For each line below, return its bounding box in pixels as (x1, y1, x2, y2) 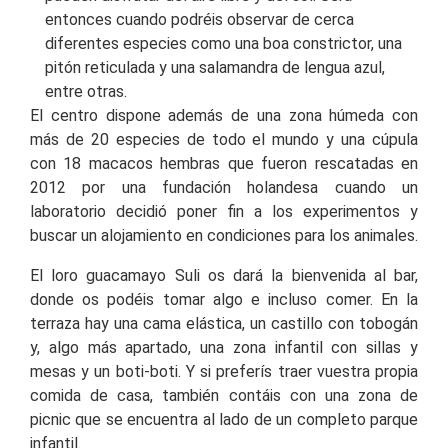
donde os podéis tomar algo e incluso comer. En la (30, 289, 418, 309)
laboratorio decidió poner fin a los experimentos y (30, 201, 418, 221)
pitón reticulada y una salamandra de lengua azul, (45, 57, 385, 77)
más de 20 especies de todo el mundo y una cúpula (30, 129, 418, 149)
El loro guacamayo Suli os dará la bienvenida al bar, (30, 265, 418, 285)
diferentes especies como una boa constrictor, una (45, 33, 402, 53)
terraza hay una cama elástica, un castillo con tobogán (30, 313, 418, 333)
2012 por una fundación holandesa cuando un (30, 177, 418, 197)
